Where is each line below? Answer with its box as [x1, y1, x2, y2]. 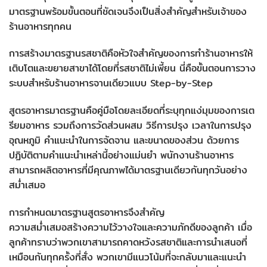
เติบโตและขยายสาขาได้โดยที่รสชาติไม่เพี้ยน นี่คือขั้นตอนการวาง [9, 61, 256, 76]
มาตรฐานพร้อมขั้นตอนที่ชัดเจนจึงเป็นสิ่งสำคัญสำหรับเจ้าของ [9, 4, 247, 19]
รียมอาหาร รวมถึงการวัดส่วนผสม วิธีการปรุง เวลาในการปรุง [9, 118, 252, 133]
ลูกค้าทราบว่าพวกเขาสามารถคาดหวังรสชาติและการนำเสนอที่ [9, 234, 247, 250]
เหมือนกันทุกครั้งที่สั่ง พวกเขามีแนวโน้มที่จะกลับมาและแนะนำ [9, 249, 246, 265]
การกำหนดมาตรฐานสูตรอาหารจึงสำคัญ [9, 204, 164, 220]
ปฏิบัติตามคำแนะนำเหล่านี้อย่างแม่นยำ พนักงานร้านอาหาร [9, 148, 234, 163]
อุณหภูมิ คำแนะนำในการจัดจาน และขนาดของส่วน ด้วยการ [9, 133, 239, 148]
